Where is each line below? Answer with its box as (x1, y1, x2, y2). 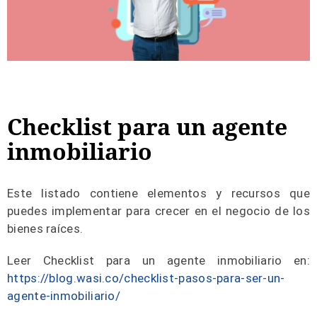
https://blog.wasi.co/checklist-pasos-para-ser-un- (7, 271, 285, 286)
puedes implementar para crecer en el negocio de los (7, 204, 310, 219)
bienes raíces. (7, 221, 83, 236)
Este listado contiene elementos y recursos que (7, 186, 310, 201)
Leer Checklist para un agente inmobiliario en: (7, 253, 310, 268)
